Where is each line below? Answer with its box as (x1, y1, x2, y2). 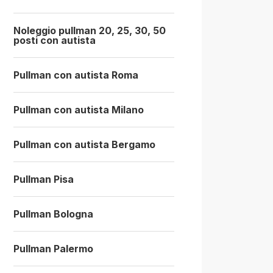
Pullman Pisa (13, 172, 74, 185)
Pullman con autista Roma (13, 68, 138, 81)
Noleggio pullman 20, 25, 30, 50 (13, 24, 166, 37)
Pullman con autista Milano (13, 103, 144, 116)
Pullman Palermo (13, 242, 93, 255)
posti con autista (13, 34, 96, 46)
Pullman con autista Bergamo (13, 138, 155, 151)
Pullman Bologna (13, 207, 93, 220)
